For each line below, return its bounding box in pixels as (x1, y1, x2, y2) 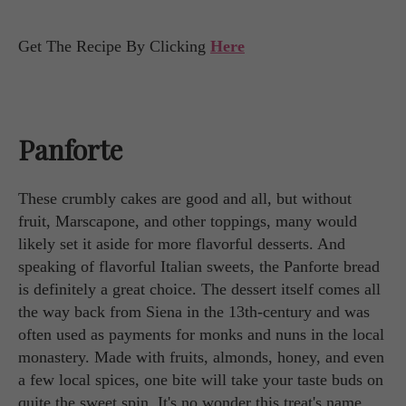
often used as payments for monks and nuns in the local (18, 325, 384, 344)
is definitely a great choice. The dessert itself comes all (18, 280, 381, 299)
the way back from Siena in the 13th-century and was (18, 303, 370, 322)
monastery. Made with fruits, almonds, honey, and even (18, 348, 384, 367)
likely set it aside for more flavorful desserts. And (18, 235, 345, 254)
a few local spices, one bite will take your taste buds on (18, 371, 383, 390)
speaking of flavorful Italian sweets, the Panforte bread (18, 257, 380, 276)
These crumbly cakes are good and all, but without (18, 189, 352, 208)
